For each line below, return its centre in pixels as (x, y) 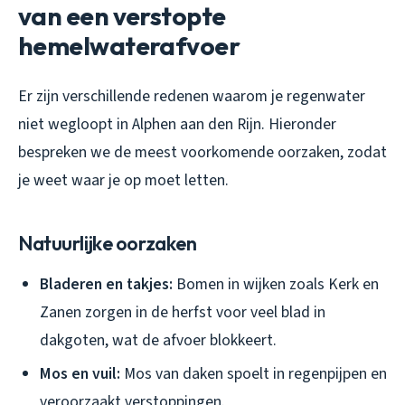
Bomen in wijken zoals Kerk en (276, 285)
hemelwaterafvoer (129, 46)
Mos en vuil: (80, 373)
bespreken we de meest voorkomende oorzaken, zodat (202, 153)
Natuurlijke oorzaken (108, 244)
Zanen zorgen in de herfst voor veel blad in (183, 313)
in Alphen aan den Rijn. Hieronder (225, 125)
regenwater (326, 97)
